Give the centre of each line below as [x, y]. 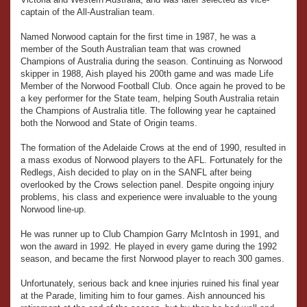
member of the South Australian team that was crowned [131, 49]
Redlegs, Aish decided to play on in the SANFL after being [136, 173]
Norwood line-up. [55, 210]
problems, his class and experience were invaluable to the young [149, 197]
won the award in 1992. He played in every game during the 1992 [149, 247]
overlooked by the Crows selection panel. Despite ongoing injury [147, 185]
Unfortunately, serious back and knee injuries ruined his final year [150, 284]
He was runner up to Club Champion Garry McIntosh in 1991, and [150, 234]
